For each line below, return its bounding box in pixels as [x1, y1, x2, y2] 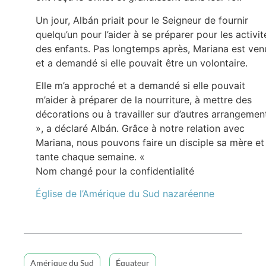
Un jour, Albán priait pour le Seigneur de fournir [36, 14, 248, 26]
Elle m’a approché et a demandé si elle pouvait [36, 79, 245, 91]
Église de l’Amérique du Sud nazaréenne [36, 188, 214, 200]
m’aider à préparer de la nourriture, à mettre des [36, 93, 252, 106]
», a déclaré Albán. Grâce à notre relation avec [36, 122, 245, 134]
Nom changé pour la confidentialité [36, 164, 194, 177]
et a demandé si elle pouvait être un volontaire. [36, 56, 248, 69]
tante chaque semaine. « [36, 150, 148, 163]
